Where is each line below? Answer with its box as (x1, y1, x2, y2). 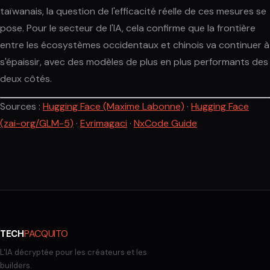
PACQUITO (24, 227, 68, 240)
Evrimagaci (80, 117, 127, 130)
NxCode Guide (134, 117, 197, 130)
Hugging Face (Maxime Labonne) (43, 100, 184, 113)
